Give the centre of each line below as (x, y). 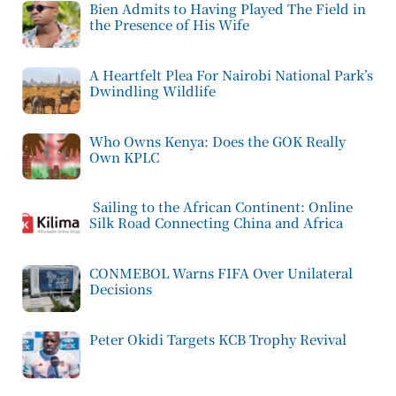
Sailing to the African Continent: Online (221, 207)
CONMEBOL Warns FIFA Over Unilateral (221, 273)
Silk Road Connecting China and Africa (216, 223)
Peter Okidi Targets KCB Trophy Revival (218, 339)
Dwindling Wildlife (152, 90)
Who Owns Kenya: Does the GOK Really (217, 141)
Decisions (121, 289)
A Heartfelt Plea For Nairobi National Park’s (231, 74)
